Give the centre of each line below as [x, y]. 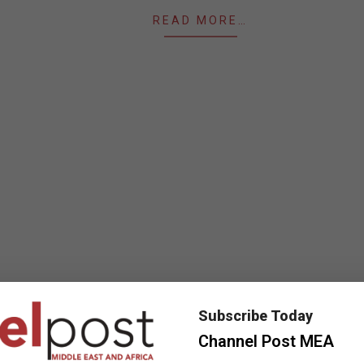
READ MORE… [200, 20]
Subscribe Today [256, 315]
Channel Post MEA [266, 341]
